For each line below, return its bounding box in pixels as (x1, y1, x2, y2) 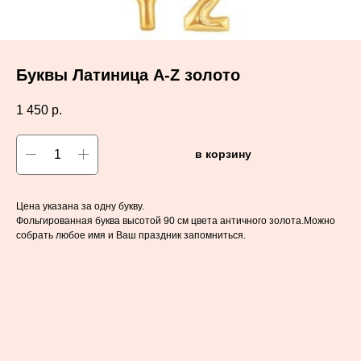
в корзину (195, 147, 251, 161)
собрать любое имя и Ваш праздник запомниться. (16, 229, 246, 241)
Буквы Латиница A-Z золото (16, 66, 240, 84)
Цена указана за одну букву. (16, 200, 144, 212)
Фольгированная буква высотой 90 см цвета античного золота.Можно (16, 214, 335, 226)
